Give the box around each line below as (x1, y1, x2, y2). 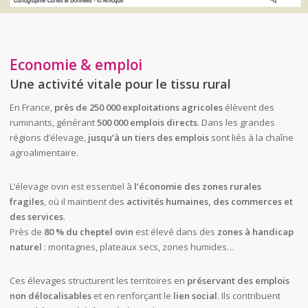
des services (9, 210, 63, 223)
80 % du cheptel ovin (43, 225, 133, 239)
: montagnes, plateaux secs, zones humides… (41, 241, 234, 254)
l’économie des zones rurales (133, 180, 261, 193)
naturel (9, 241, 42, 254)
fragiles (9, 195, 44, 208)
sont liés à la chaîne (208, 131, 294, 144)
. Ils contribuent (217, 289, 280, 302)
